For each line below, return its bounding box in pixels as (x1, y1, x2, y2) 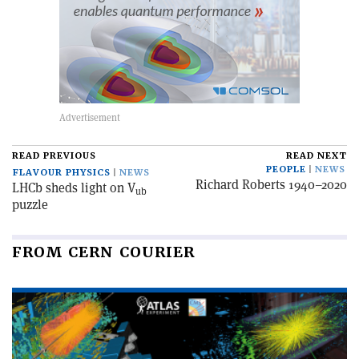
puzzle (12, 196, 48, 214)
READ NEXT (286, 150, 347, 163)
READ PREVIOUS (12, 150, 96, 163)
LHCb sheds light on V (12, 179, 135, 197)
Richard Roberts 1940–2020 (196, 176, 347, 194)
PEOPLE (266, 163, 306, 176)
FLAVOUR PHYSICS (13, 167, 111, 179)
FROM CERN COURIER (12, 243, 195, 262)
